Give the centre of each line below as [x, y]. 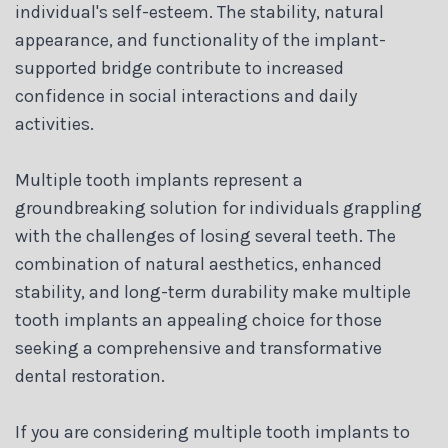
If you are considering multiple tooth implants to [212, 431]
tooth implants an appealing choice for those [198, 319]
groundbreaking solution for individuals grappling [218, 207]
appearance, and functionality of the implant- [200, 39]
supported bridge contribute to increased [179, 67]
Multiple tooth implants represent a [159, 179]
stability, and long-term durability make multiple [213, 291]
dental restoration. [90, 375]
